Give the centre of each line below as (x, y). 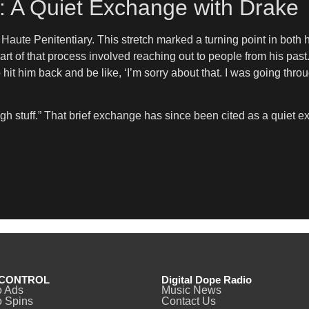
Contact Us (189, 301)
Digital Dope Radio (207, 280)
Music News (191, 290)
